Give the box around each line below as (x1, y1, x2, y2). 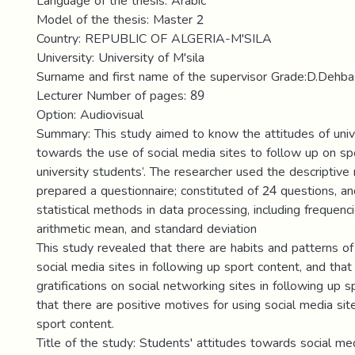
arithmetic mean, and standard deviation (36, 216, 257, 241)
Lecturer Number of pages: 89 (36, 83, 204, 108)
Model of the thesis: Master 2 (36, 7, 204, 32)
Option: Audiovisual (36, 102, 143, 127)
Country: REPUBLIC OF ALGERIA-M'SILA (36, 26, 272, 51)
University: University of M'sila (36, 45, 204, 70)
